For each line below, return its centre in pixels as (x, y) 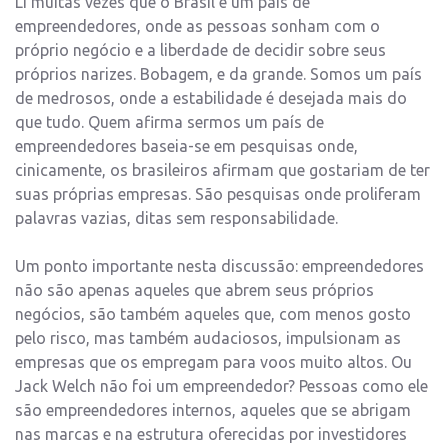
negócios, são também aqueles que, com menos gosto (213, 314)
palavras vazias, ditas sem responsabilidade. (176, 218)
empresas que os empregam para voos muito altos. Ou (213, 362)
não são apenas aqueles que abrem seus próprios (194, 290)
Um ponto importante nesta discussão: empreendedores (219, 266)
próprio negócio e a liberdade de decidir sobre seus (200, 50)
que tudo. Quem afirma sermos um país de (169, 122)
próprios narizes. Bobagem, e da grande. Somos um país (218, 74)
